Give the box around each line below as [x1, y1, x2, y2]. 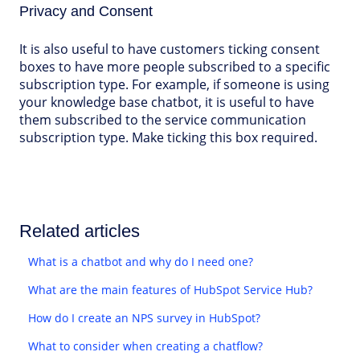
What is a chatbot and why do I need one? [28, 253, 254, 269]
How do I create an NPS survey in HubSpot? [28, 309, 261, 325]
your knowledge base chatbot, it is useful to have [19, 93, 314, 112]
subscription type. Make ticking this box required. [19, 129, 317, 147]
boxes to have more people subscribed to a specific [19, 58, 330, 76]
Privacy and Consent [19, 2, 153, 19]
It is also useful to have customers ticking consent [19, 40, 320, 59]
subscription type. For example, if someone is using [19, 76, 329, 94]
